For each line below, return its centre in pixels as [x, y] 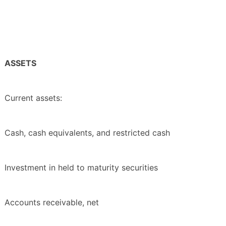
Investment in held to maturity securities [81, 168]
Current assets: [33, 98]
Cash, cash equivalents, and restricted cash [87, 133]
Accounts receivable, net [52, 203]
